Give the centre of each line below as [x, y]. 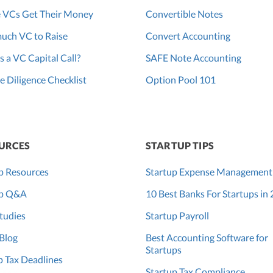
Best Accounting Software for [207, 238]
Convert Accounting [188, 36]
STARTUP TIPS [180, 146]
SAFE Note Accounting [193, 58]
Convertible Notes [184, 14]
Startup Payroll [177, 216]
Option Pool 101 [181, 80]
